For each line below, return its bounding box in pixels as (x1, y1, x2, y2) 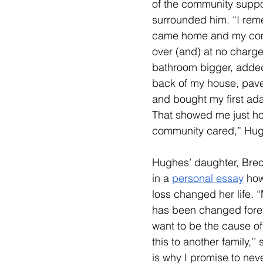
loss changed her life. (152, 187, 257, 201)
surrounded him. (152, 13, 232, 26)
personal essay (172, 171, 244, 185)
